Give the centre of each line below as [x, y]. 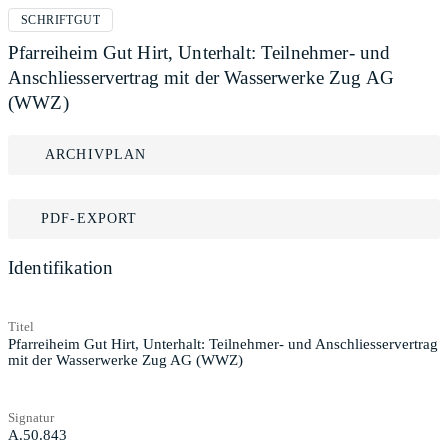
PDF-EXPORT [89, 218]
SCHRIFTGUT [60, 20]
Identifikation [61, 267]
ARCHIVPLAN [96, 154]
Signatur [31, 417]
